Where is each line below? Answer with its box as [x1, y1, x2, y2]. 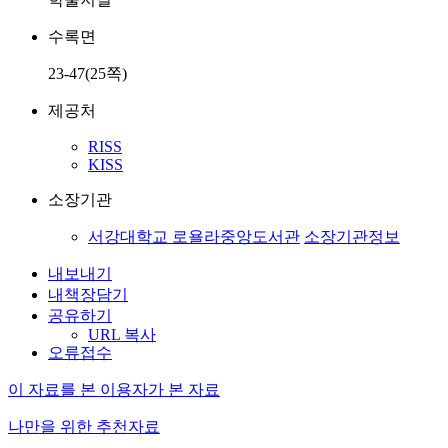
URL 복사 [88, 326, 156, 343]
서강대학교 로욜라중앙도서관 [88, 228, 300, 245]
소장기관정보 [304, 228, 400, 245]
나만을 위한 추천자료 [8, 418, 160, 435]
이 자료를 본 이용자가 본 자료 [8, 381, 220, 398]
